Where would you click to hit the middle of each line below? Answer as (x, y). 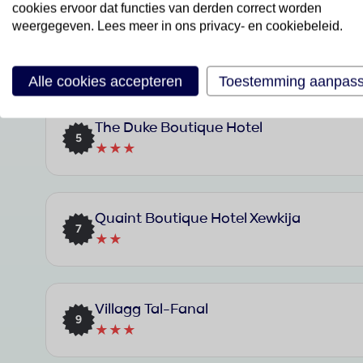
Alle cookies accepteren (105, 81)
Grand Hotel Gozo (156, 37)
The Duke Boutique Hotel (179, 128)
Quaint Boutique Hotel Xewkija (198, 218)
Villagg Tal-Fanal (152, 309)
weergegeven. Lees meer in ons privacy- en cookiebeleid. (177, 26)
